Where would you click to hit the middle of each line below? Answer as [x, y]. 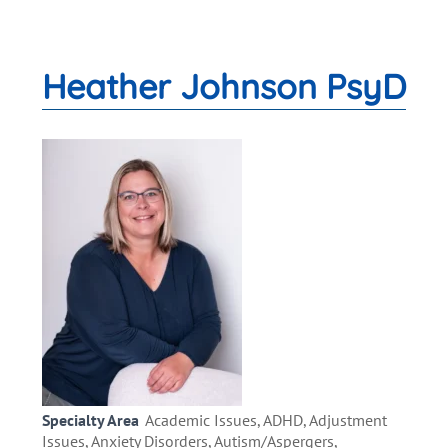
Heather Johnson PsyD [224, 87]
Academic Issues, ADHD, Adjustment [266, 420]
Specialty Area [90, 420]
